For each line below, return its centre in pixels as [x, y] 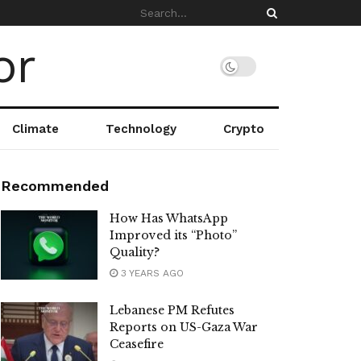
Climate [35, 129]
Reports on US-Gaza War [184, 327]
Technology [141, 129]
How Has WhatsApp [169, 218]
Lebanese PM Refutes [172, 310]
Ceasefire [137, 344]
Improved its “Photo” [173, 235]
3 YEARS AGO [151, 273]
